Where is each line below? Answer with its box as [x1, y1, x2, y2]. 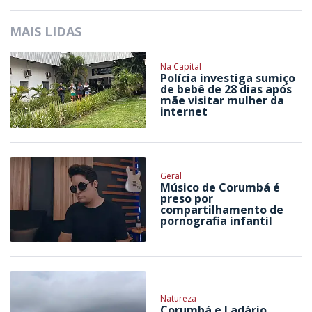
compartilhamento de [160, 202, 284, 218]
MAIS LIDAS [10, 23, 82, 40]
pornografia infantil [160, 213, 273, 229]
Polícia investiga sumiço [160, 70, 296, 86]
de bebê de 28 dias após [160, 81, 292, 97]
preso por [160, 191, 214, 207]
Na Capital [160, 61, 202, 73]
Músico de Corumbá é [160, 180, 281, 196]
